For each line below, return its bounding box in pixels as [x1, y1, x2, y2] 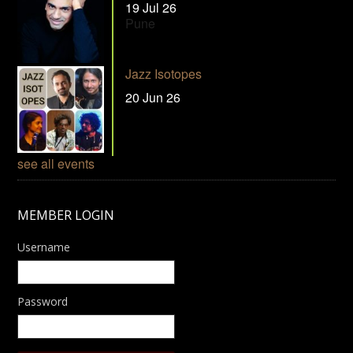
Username [17, 239, 71, 255]
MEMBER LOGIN [17, 206, 115, 224]
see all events [17, 154, 95, 173]
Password [17, 293, 69, 309]
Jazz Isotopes [125, 64, 203, 83]
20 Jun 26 [125, 87, 181, 106]
